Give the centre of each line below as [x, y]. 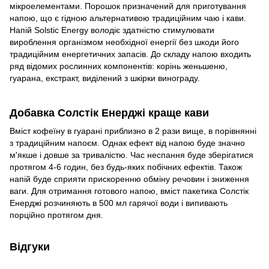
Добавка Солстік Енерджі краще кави [109, 113]
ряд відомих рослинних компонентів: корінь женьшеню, [119, 66]
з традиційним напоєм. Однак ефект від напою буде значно [127, 143]
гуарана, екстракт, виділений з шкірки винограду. [105, 78]
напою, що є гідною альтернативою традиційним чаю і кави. [128, 18]
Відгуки [30, 246]
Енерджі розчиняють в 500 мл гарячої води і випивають [119, 203]
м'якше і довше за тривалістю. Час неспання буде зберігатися [131, 155]
